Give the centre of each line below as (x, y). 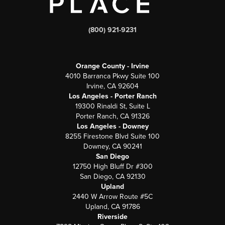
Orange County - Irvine (113, 66)
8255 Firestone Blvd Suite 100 (113, 137)
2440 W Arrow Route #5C (113, 197)
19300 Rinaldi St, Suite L (113, 106)
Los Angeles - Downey (113, 127)
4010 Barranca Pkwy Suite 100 (113, 76)
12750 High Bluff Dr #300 (113, 167)
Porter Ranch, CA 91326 (113, 117)
